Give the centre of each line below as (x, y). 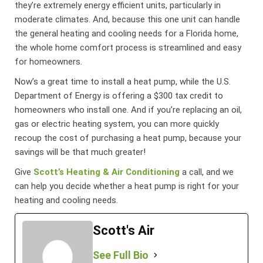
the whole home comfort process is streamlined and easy (128, 47)
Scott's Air (124, 230)
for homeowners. (49, 61)
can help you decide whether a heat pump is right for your (127, 186)
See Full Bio (121, 255)
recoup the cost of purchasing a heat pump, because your (128, 138)
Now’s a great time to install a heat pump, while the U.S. (123, 81)
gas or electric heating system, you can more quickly (117, 124)
